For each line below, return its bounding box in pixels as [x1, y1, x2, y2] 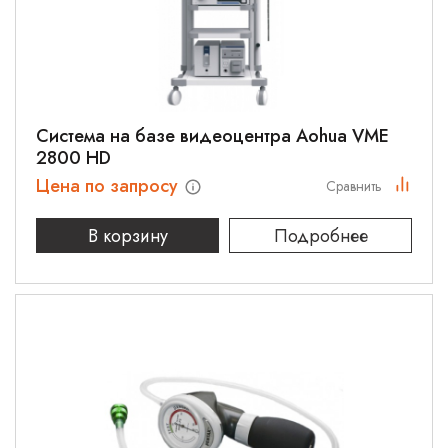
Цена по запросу [36, 173, 183, 199]
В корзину [87, 222, 168, 249]
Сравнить [326, 176, 382, 196]
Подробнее [273, 223, 368, 249]
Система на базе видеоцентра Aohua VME [36, 123, 389, 149]
